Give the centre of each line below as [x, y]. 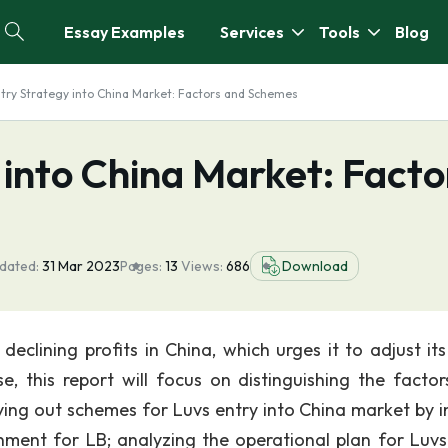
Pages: [141, 266]
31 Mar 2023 [81, 266]
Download [315, 266]
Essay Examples [124, 32]
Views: [203, 266]
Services [252, 32]
